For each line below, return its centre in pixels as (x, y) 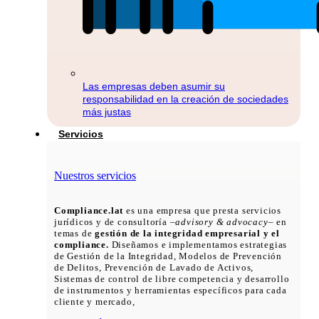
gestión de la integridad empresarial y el (188, 233)
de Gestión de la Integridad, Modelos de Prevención (168, 256)
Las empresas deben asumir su (154, 87)
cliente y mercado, (95, 302)
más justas (107, 112)
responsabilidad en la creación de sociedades (185, 99)
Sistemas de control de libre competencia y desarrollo (172, 279)
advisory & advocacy (222, 222)
